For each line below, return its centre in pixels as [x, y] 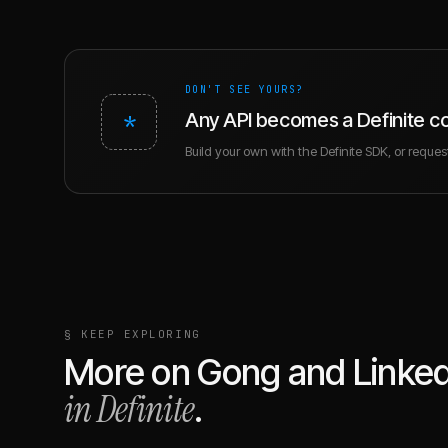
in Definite [129, 409]
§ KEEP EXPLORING [132, 334]
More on [131, 372]
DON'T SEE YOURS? [244, 89]
